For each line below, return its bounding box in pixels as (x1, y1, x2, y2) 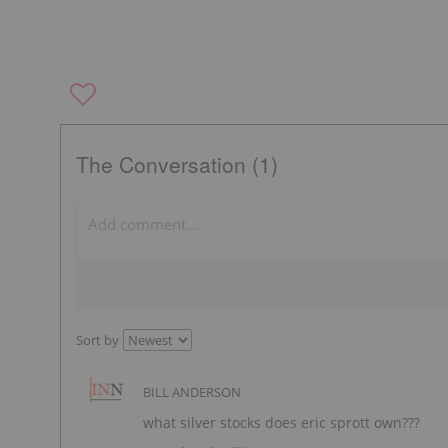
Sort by (76, 330, 119, 349)
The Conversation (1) (76, 148, 278, 179)
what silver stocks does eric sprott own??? (143, 412, 420, 432)
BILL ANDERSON (143, 382, 241, 401)
